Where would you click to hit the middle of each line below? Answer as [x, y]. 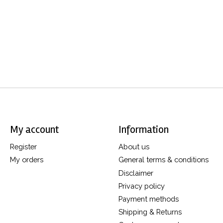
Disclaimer [136, 173]
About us [134, 147]
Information [143, 130]
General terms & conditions [163, 160]
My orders [26, 160]
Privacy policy [141, 186]
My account [34, 130]
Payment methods [148, 199]
